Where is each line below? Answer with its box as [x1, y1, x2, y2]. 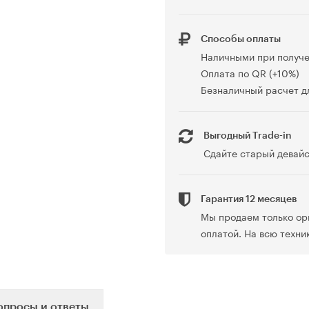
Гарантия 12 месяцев [201, 195, 297, 205]
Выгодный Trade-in [203, 131, 292, 141]
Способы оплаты [201, 34, 281, 45]
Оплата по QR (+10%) [201, 65, 299, 81]
